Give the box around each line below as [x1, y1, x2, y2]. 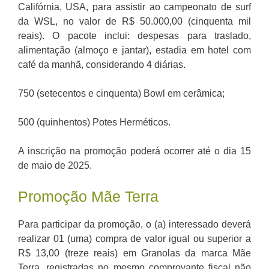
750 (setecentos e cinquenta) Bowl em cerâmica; [18, 88, 225, 99]
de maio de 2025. [18, 160, 92, 171]
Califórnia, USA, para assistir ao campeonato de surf [18, 2, 251, 13]
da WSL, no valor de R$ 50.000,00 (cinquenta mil [18, 16, 251, 27]
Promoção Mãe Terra [18, 188, 159, 205]
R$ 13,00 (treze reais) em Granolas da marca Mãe [18, 248, 251, 259]
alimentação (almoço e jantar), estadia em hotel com [18, 45, 251, 56]
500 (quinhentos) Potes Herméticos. [18, 117, 171, 128]
